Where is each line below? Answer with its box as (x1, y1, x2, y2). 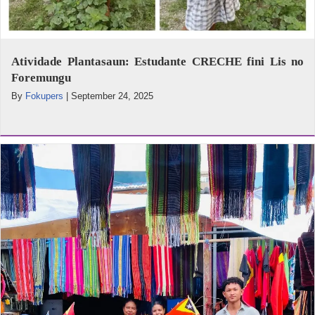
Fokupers (25, 90, 63, 101)
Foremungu (11, 70, 71, 84)
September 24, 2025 (71, 90, 153, 101)
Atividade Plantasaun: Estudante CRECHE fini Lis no (11, 54, 304, 68)
